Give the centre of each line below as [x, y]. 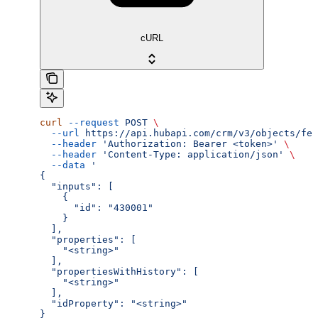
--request [91, 122]
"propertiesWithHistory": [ [119, 271]
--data [62, 165]
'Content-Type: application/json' [190, 154]
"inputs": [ [77, 186]
